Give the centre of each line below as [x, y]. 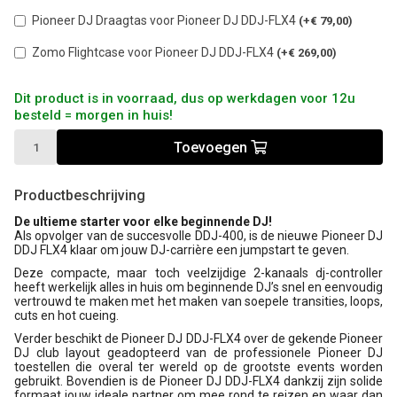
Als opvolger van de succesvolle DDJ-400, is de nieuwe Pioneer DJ [198, 236]
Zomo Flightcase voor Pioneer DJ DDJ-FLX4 [154, 52]
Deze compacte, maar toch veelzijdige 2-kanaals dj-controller [198, 273]
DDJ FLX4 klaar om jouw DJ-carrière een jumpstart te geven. [182, 250]
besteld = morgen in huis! [93, 115]
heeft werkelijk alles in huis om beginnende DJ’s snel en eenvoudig [198, 287]
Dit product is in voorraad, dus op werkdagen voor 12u [185, 98]
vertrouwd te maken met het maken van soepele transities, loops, [198, 301]
